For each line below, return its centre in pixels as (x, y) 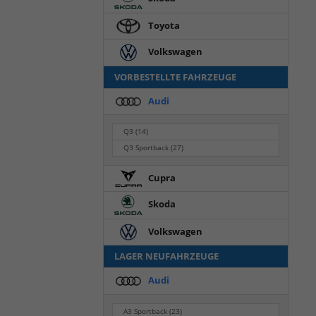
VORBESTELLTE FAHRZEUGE (175, 77)
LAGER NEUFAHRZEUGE (166, 256)
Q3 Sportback (147, 148)
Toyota (163, 25)
